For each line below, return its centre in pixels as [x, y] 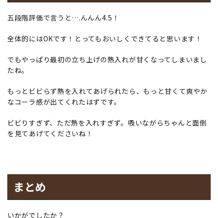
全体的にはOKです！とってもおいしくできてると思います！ [105, 39]
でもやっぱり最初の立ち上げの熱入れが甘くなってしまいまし [107, 60]
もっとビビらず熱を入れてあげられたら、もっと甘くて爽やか [108, 91]
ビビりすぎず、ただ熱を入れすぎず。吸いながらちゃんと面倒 [107, 123]
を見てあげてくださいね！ [50, 134]
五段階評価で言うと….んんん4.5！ [64, 18]
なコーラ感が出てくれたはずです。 [64, 102]
